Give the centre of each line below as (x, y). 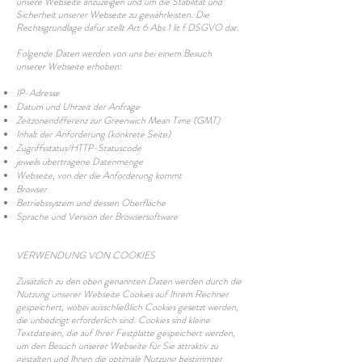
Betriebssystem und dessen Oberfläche (91, 203)
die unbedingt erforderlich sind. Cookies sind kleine (113, 320)
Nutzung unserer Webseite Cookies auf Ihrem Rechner (122, 294)
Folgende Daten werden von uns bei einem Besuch (114, 53)
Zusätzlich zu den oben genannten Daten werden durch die (129, 281)
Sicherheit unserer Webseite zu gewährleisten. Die (113, 15)
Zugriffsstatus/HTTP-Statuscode (79, 148)
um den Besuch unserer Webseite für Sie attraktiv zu (117, 346)
